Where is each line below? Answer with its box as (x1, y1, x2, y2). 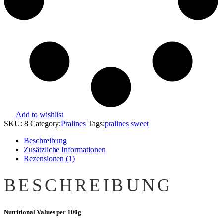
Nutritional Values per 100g (4, 208, 81, 216)
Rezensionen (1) (24, 154, 75, 163)
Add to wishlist (16, 111, 63, 119)
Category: (30, 119, 61, 128)
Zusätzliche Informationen (24, 145, 106, 154)
